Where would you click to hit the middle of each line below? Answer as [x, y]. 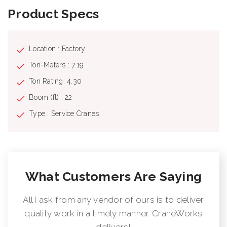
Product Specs [53, 13]
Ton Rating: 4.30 [55, 81]
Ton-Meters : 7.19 [56, 65]
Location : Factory [57, 48]
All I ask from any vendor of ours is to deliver [113, 199]
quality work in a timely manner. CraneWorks [113, 213]
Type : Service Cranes [64, 113]
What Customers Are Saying [113, 176]
